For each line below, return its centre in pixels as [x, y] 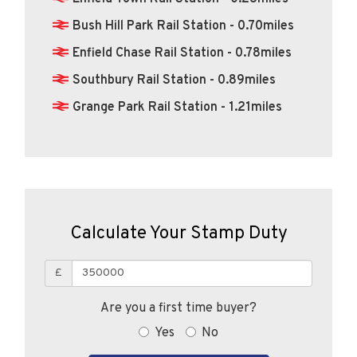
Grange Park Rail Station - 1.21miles [177, 107]
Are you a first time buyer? [178, 308]
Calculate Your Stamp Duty [178, 233]
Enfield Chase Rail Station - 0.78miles [182, 53]
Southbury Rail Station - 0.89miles [174, 80]
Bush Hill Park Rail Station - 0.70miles [183, 26]
